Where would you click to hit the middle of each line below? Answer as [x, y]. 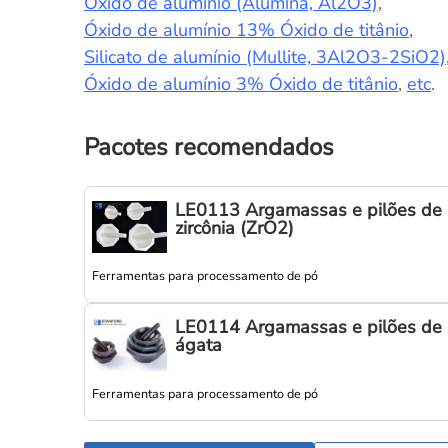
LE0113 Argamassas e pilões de [308, 209]
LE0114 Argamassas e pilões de [308, 327]
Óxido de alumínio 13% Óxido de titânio [246, 30]
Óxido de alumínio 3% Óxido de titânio [240, 84]
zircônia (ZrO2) [234, 227]
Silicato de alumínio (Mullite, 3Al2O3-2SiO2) [264, 57]
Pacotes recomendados [208, 146]
